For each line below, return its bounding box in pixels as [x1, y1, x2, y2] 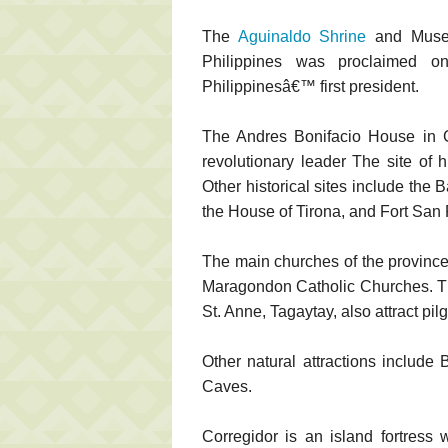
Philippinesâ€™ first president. [202, 77, 419, 95]
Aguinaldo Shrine [237, 27, 367, 45]
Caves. [202, 377, 252, 395]
